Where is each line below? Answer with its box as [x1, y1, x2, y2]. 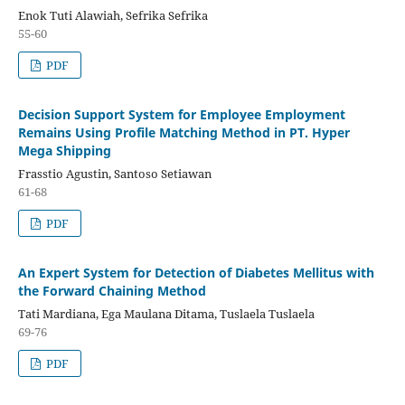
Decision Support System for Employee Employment [17, 105, 345, 123]
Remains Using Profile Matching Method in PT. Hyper [17, 123, 350, 141]
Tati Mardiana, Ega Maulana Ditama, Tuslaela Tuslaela [17, 305, 315, 322]
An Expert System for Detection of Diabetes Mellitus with [17, 263, 374, 281]
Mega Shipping [17, 141, 111, 159]
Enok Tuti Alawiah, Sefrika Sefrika [17, 6, 208, 24]
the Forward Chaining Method [17, 281, 206, 299]
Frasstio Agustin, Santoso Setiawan [17, 165, 212, 182]
